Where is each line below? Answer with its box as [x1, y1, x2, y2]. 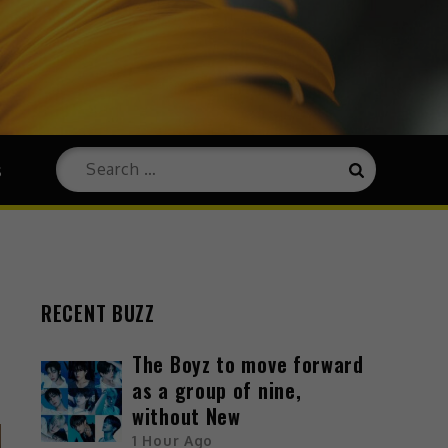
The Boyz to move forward [132, 348, 364, 379]
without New [132, 400, 241, 431]
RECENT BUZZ [41, 297, 155, 328]
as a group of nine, [132, 374, 302, 405]
